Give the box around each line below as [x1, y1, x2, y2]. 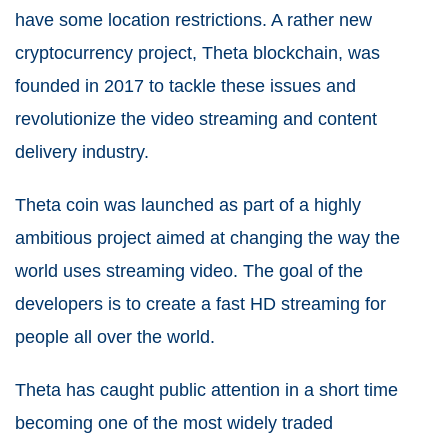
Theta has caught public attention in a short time [15, 380, 398, 400]
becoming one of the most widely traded [15, 413, 333, 433]
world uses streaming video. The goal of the [15, 261, 363, 281]
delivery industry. [15, 142, 154, 162]
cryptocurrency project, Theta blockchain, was [15, 43, 380, 63]
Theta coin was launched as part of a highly [15, 195, 361, 215]
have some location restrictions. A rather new [15, 10, 372, 30]
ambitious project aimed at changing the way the [15, 228, 400, 248]
